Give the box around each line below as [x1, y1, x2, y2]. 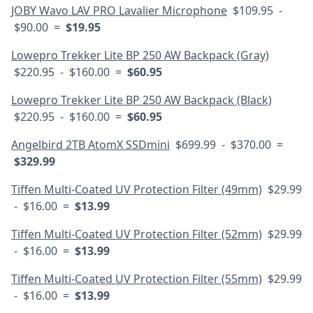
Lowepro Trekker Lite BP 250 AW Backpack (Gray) [11, 48, 269, 63]
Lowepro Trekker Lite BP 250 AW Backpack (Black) [11, 92, 272, 108]
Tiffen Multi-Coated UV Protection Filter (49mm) [11, 182, 262, 197]
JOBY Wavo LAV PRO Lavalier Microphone [11, 3, 227, 18]
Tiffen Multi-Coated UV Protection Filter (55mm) [11, 271, 262, 286]
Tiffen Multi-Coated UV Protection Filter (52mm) [11, 226, 262, 242]
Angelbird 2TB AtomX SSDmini [11, 137, 170, 152]
